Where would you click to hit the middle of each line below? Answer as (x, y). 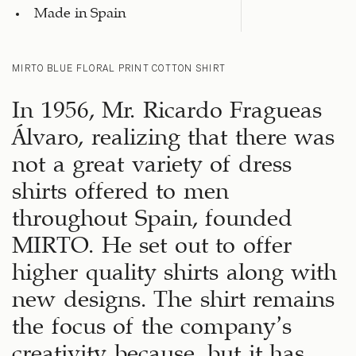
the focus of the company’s (152, 322)
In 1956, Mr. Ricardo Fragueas (167, 106)
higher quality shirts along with (174, 268)
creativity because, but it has (158, 349)
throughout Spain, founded (152, 214)
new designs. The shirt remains (173, 295)
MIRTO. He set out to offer (152, 241)
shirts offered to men (120, 187)
